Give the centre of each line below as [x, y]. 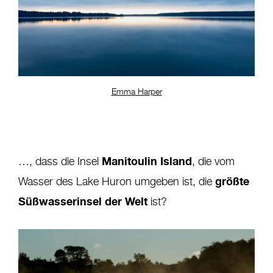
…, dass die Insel [60, 162]
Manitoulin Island [147, 161]
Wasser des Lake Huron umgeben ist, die [117, 182]
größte [232, 181]
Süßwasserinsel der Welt [83, 201]
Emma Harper [136, 92]
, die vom [213, 162]
